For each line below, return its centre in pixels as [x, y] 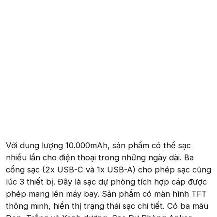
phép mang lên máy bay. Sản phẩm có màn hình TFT [106, 194]
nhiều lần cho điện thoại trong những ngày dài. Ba [100, 157]
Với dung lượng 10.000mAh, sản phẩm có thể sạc [98, 145]
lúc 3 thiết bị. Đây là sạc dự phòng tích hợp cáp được [106, 181]
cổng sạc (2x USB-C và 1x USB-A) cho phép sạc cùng [108, 169]
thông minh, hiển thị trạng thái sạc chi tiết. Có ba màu [107, 206]
